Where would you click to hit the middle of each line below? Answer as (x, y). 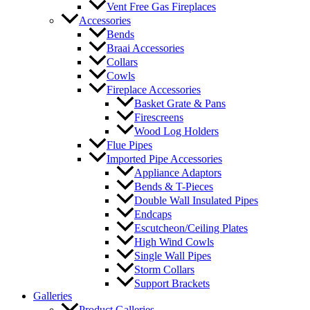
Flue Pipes (129, 145)
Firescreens (159, 117)
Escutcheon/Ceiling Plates (191, 228)
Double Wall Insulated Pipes (196, 200)
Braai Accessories (145, 48)
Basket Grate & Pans (180, 103)
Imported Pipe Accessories (164, 158)
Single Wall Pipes (173, 256)
